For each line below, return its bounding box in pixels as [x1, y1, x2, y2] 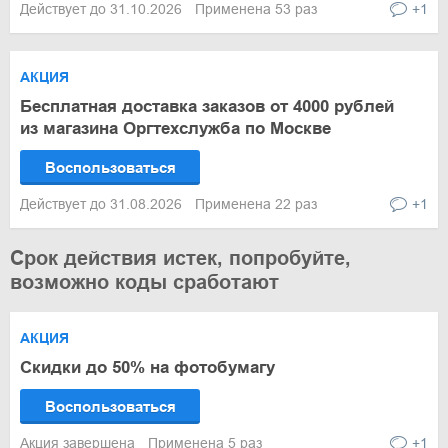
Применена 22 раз [195, 196, 317, 212]
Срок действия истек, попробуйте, [10, 247, 351, 269]
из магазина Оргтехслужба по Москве [20, 119, 331, 138]
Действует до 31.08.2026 [20, 196, 186, 212]
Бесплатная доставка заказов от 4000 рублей [20, 97, 394, 116]
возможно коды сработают [10, 271, 279, 293]
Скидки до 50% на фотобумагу [20, 358, 275, 377]
